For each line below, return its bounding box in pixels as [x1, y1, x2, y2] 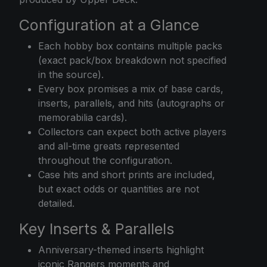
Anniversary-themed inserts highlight [38, 243, 204, 256]
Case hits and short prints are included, [38, 168, 215, 181]
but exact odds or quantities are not [38, 182, 199, 195]
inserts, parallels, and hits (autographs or [38, 97, 225, 109]
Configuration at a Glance [19, 15, 199, 34]
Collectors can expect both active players [38, 125, 226, 138]
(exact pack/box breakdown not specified [38, 54, 226, 66]
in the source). [38, 68, 104, 80]
